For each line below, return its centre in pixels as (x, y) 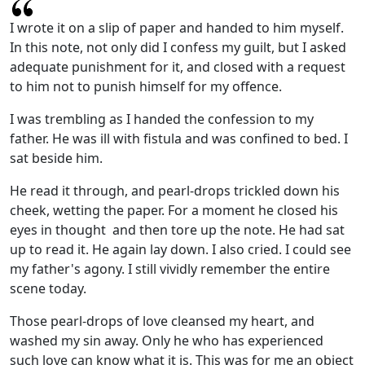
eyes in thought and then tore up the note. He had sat (177, 229)
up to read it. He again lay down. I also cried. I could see (180, 249)
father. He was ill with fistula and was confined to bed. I (179, 138)
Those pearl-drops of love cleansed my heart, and (162, 321)
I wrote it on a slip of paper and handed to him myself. (177, 27)
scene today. (48, 288)
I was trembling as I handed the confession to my (162, 119)
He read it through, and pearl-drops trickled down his (175, 190)
